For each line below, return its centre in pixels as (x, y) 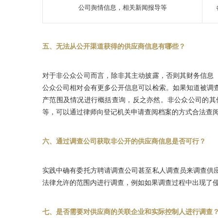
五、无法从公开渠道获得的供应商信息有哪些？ (114, 46)
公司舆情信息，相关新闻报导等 (122, 8)
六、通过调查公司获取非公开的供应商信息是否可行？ (124, 141)
